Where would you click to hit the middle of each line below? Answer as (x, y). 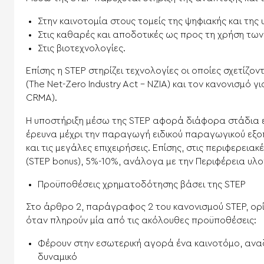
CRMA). (42, 98)
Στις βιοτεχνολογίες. (82, 48)
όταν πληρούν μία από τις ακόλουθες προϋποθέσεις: (141, 220)
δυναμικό (57, 257)
